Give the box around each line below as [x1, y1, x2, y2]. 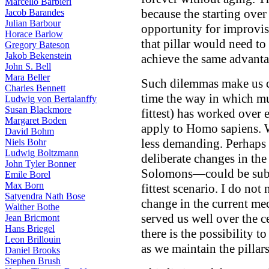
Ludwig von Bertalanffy [5, 94, 97, 104]
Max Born [5, 180, 44, 190]
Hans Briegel [5, 223, 55, 234]
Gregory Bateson [5, 40, 70, 50]
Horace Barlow [5, 29, 63, 39]
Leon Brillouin [5, 234, 61, 244]
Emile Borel [5, 169, 50, 180]
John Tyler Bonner [5, 159, 76, 169]
